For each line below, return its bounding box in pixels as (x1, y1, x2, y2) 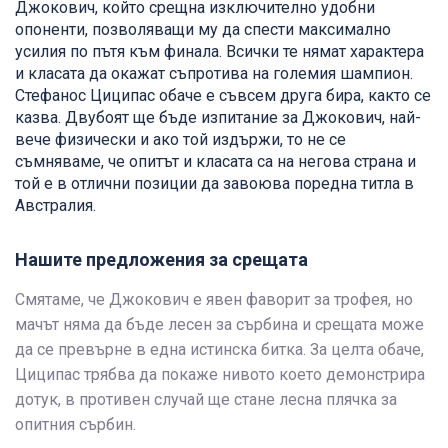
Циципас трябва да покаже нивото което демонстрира (15, 365, 425, 385)
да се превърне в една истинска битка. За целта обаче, (15, 340, 424, 360)
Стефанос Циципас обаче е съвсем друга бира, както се (15, 86, 431, 106)
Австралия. (15, 196, 100, 216)
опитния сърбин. (15, 415, 140, 435)
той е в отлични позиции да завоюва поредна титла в (15, 174, 414, 194)
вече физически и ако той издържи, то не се (15, 130, 346, 150)
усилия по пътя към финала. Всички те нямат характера (15, 42, 424, 62)
